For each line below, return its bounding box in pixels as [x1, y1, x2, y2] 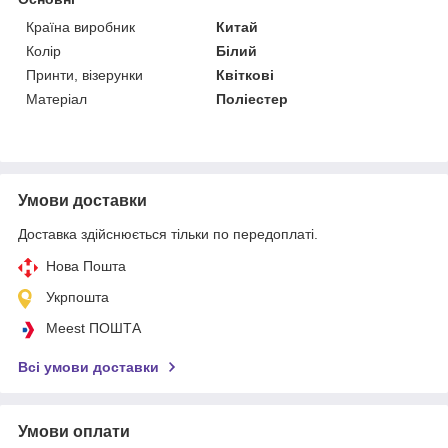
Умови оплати [18, 422, 130, 440]
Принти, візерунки [26, 66, 143, 83]
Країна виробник [26, 18, 135, 35]
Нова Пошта [46, 257, 126, 274]
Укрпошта [46, 288, 109, 305]
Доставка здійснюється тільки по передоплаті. [18, 225, 318, 242]
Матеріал [26, 90, 87, 107]
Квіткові [216, 66, 275, 83]
